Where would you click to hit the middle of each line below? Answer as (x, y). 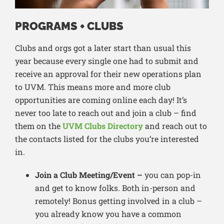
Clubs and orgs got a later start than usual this (103, 48)
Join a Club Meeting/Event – (89, 175)
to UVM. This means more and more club (93, 87)
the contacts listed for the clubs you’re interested (107, 139)
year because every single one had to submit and (107, 61)
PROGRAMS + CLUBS (69, 26)
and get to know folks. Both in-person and (115, 188)
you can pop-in (172, 175)
